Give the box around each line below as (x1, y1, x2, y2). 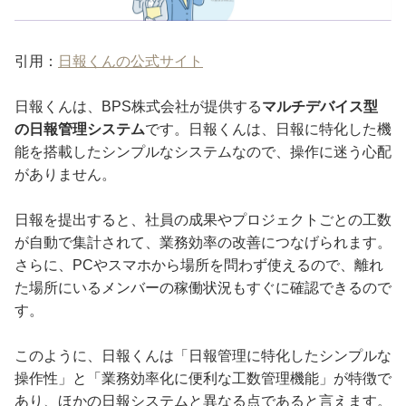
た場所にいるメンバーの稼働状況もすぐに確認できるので (14, 279, 391, 295)
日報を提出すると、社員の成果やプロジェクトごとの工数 (14, 211, 391, 227)
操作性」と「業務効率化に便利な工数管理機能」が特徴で (14, 370, 391, 386)
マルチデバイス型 (262, 98, 378, 114)
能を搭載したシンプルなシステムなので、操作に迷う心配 (14, 143, 391, 159)
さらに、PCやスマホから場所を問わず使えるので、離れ (14, 256, 383, 273)
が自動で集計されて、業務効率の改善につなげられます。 (14, 234, 391, 250)
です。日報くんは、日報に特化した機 (145, 121, 391, 137)
